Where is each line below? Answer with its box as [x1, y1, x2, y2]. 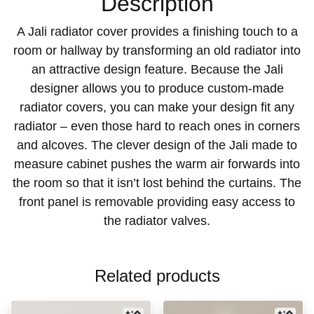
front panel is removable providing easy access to [19, 194, 295, 209]
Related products [94, 266, 220, 285]
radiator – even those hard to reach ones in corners [14, 118, 300, 133]
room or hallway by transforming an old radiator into [13, 43, 301, 57]
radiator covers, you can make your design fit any [20, 100, 294, 114]
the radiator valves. [104, 213, 210, 228]
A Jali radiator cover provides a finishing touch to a [16, 24, 298, 39]
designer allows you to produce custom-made [30, 81, 284, 95]
